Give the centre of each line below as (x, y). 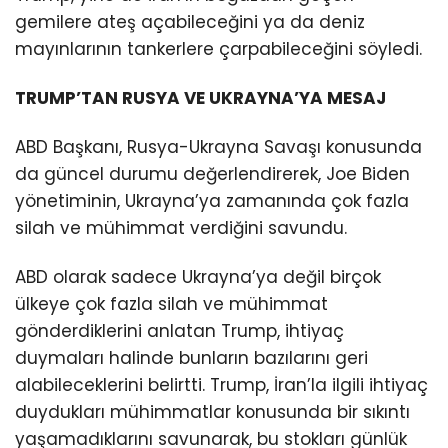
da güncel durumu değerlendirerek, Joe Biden (212, 174)
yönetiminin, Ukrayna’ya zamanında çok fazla (212, 201)
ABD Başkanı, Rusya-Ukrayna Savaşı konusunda (218, 147)
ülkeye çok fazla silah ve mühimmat (171, 304)
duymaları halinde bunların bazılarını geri (191, 358)
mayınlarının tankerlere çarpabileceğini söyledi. (218, 49)
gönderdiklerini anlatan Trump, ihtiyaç (179, 331)
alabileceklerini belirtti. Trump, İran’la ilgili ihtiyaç (221, 385)
